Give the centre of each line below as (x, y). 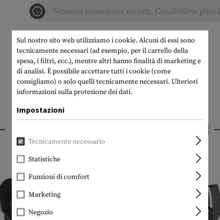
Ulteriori (185, 82)
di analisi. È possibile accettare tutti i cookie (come (94, 71)
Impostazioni (41, 110)
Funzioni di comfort (59, 177)
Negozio (41, 212)
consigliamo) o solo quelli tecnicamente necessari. (94, 82)
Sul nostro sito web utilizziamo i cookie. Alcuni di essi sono (106, 40)
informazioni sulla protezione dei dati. (75, 92)
